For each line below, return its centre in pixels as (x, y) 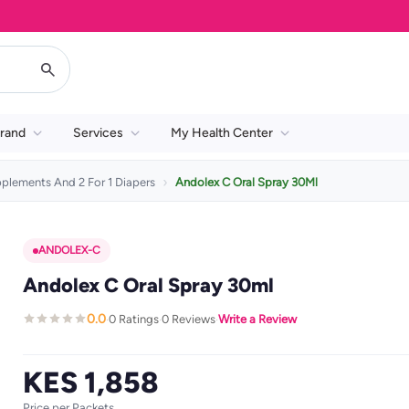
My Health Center (222, 133)
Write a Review (257, 319)
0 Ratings (133, 319)
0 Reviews (188, 319)
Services (98, 133)
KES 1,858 (90, 383)
